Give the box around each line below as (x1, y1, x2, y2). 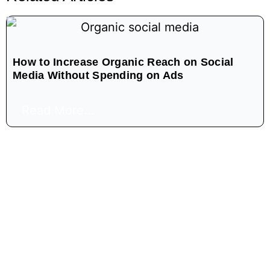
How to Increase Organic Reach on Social (13, 56, 234, 69)
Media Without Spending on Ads (13, 69, 184, 82)
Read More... (22, 103, 95, 118)
